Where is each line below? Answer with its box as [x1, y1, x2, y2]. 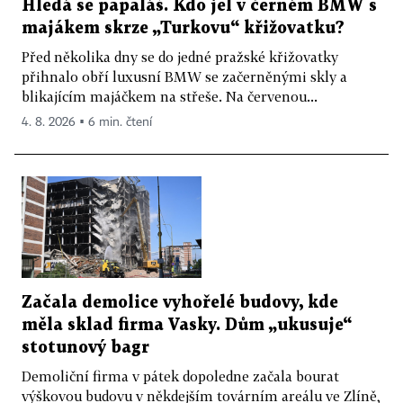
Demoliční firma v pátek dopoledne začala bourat [22, 367, 339, 384]
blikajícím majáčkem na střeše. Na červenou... [22, 88, 318, 104]
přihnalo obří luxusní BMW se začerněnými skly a [22, 68, 347, 85]
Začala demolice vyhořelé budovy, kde [22, 294, 338, 310]
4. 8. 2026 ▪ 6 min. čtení [22, 116, 152, 129]
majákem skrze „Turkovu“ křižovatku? [22, 21, 345, 36]
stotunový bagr [22, 339, 149, 355]
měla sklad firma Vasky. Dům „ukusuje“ [22, 317, 352, 333]
